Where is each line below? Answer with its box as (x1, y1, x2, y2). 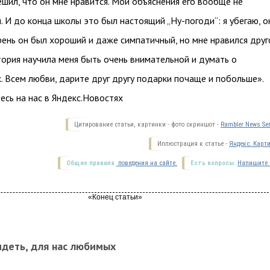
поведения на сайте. (116, 159, 177, 167)
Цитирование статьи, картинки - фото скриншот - (74, 121, 221, 128)
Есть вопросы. (190, 159, 236, 167)
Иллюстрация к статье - (157, 140, 229, 148)
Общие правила (66, 159, 115, 167)
